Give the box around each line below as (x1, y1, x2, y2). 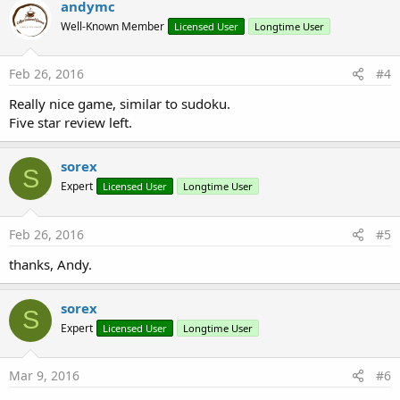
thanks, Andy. (9, 254, 92, 273)
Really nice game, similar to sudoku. (9, 95, 230, 112)
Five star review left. (9, 113, 132, 131)
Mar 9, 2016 (9, 367, 79, 384)
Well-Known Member (61, 18, 164, 34)
